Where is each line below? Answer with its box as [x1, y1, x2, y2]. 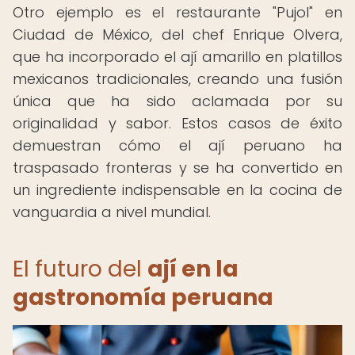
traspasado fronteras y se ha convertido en [13, 158, 342, 177]
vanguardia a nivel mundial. [13, 202, 211, 222]
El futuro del [13, 254, 147, 284]
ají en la [147, 254, 239, 284]
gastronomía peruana [13, 282, 273, 313]
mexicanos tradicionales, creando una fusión [13, 69, 342, 89]
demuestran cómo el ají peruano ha [13, 136, 342, 155]
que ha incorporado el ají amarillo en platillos [13, 47, 342, 67]
